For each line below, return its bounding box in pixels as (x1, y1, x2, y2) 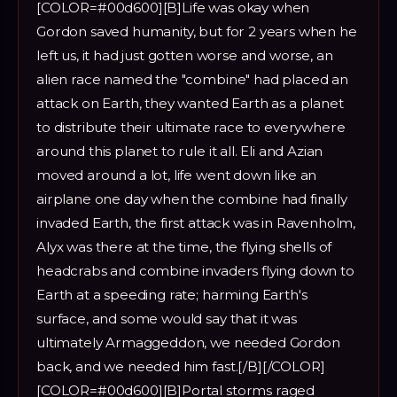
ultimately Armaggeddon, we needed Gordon (36, 333, 340, 351)
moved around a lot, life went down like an (36, 166, 317, 183)
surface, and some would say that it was (36, 309, 297, 327)
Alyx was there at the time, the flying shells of (36, 237, 332, 255)
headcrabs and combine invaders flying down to (36, 261, 354, 279)
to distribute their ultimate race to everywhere (36, 118, 346, 136)
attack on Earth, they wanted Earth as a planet (36, 94, 344, 112)
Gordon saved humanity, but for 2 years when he (36, 22, 357, 40)
